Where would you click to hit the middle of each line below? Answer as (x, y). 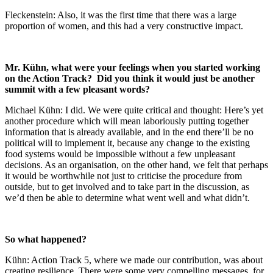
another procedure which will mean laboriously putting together (127, 121)
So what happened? (46, 239)
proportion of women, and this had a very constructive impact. (124, 26)
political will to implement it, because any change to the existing (127, 143)
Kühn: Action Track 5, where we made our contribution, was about (134, 260)
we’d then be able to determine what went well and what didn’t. (127, 197)
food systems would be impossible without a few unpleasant (120, 154)
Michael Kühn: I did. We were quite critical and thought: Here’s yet (134, 110)
